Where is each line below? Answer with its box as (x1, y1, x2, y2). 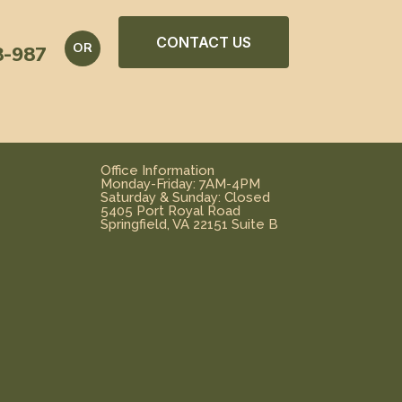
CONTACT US (156, 32, 251, 51)
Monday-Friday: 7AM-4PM (100, 175, 260, 192)
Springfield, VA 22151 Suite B (100, 215, 278, 232)
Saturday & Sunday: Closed (100, 188, 270, 205)
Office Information (100, 162, 214, 179)
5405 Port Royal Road (100, 202, 240, 219)
